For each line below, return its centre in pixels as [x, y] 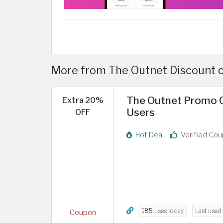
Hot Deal [149, 135]
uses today [168, 211]
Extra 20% [83, 100]
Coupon [83, 213]
